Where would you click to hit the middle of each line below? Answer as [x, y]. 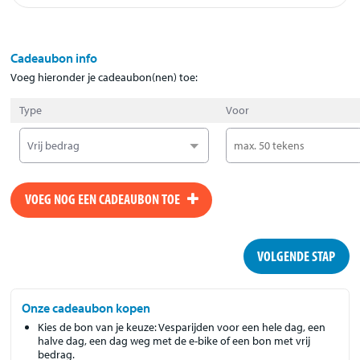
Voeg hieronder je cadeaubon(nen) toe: [104, 77]
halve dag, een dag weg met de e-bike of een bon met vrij [174, 340]
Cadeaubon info [54, 57]
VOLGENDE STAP [297, 256]
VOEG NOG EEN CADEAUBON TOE [106, 199]
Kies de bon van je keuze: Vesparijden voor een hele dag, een [182, 327]
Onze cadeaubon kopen [86, 307]
